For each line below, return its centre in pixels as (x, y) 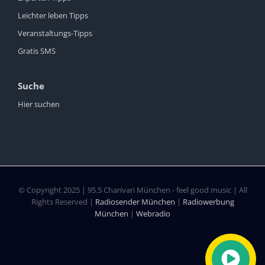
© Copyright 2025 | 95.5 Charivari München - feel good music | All (132, 190)
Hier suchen (39, 104)
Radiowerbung (208, 201)
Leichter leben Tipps (53, 15)
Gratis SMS (37, 51)
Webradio (153, 213)
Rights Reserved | (63, 201)
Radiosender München (135, 201)
